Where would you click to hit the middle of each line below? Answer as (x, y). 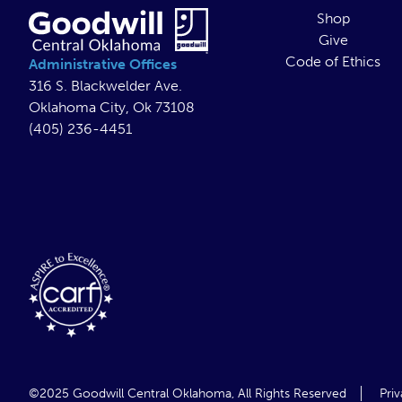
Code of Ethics (333, 61)
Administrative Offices (103, 65)
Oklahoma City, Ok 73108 (112, 108)
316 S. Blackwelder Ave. (105, 86)
